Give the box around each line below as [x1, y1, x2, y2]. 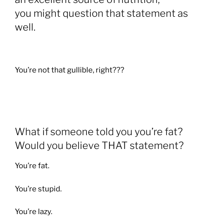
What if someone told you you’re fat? [15, 126, 184, 138]
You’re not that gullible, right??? [15, 66, 124, 75]
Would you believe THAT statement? [15, 140, 184, 152]
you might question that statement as [15, 7, 188, 19]
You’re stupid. [15, 184, 62, 193]
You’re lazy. [15, 207, 52, 217]
